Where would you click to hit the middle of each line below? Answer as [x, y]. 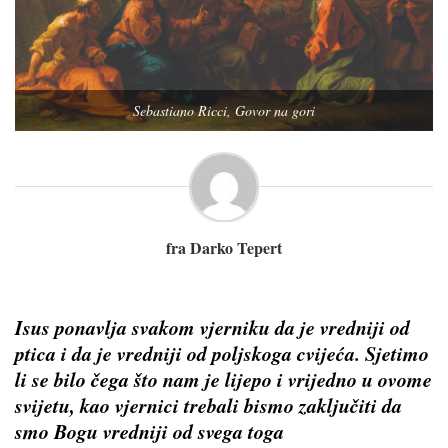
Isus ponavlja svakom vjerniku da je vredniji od [212, 326]
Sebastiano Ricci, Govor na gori [224, 110]
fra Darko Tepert [224, 247]
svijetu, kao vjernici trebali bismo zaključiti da [208, 404]
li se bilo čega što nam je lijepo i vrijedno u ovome [223, 378]
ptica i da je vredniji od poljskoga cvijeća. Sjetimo [222, 352]
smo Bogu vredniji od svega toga [149, 430]
